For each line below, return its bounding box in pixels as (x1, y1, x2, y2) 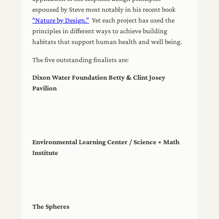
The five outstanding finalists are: (32, 55, 129, 64)
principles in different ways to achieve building (32, 27, 168, 35)
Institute (32, 149, 59, 157)
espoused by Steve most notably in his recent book (32, 5, 176, 14)
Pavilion (32, 84, 59, 92)
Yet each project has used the (89, 16, 175, 24)
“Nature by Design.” (32, 16, 89, 24)
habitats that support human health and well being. (32, 38, 182, 46)
